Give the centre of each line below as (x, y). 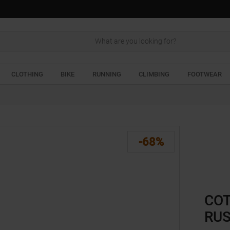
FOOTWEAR (204, 74)
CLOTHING (27, 74)
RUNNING (107, 74)
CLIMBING (154, 74)
